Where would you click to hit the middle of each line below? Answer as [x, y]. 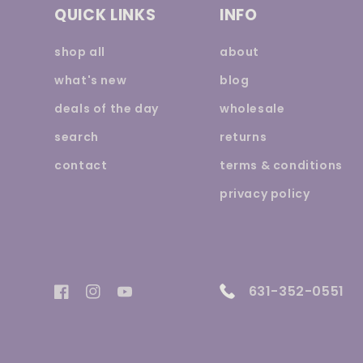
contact [81, 165]
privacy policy [265, 193]
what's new [91, 80]
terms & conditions [281, 165]
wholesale [252, 108]
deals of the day [107, 108]
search [77, 137]
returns [243, 137]
